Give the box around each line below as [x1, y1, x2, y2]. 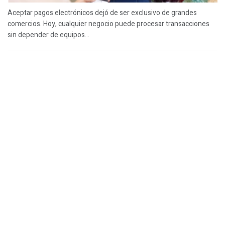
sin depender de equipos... [8, 29, 89, 40]
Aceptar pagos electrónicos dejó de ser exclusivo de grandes [8, 7, 197, 18]
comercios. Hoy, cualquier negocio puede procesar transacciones [8, 18, 209, 29]
